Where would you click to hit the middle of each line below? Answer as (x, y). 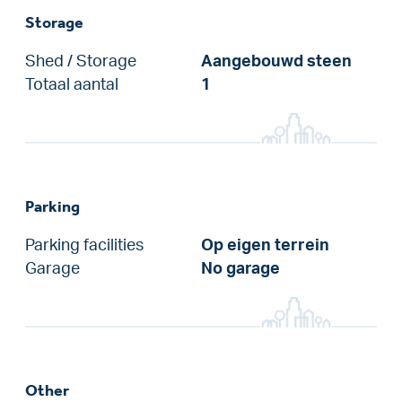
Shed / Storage (81, 61)
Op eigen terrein (265, 245)
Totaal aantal (72, 84)
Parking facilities (84, 245)
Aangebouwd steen (276, 61)
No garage (240, 268)
